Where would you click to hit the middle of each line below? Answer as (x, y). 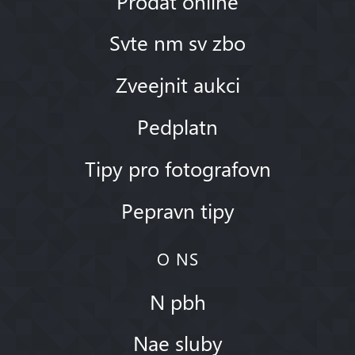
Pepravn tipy (177, 210)
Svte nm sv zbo (177, 42)
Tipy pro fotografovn (177, 168)
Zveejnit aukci (177, 84)
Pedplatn (177, 126)
